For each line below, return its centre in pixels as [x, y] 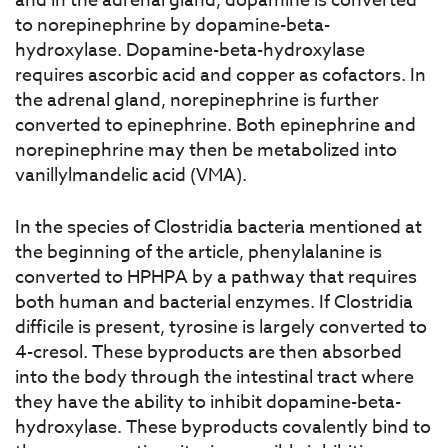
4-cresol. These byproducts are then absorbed [208, 352]
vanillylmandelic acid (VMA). [131, 175]
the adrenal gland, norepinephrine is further [197, 100]
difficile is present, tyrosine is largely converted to [221, 327]
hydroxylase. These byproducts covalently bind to [223, 427]
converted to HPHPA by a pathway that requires [216, 277]
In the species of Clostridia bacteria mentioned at [218, 227]
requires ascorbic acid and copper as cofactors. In [220, 75]
